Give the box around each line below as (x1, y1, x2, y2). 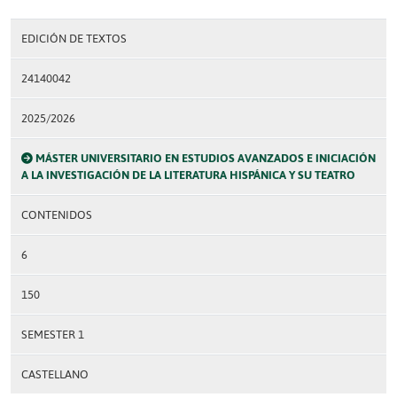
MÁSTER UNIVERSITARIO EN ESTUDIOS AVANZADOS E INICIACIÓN (35, 152, 376, 165)
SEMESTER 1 (21, 328, 84, 341)
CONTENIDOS (21, 208, 92, 222)
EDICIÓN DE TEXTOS (21, 32, 127, 45)
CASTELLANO (21, 368, 89, 381)
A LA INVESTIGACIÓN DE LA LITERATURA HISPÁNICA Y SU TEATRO (21, 168, 355, 182)
